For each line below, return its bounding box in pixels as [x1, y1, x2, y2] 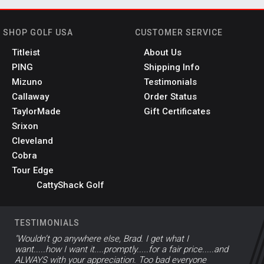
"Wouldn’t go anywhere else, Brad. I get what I [15, 233, 189, 244]
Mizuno [12, 76, 42, 87]
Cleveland [12, 135, 53, 146]
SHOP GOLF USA [3, 27, 73, 37]
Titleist [12, 47, 40, 58]
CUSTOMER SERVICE [135, 27, 223, 37]
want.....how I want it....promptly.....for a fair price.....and [15, 243, 228, 255]
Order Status [144, 91, 197, 102]
